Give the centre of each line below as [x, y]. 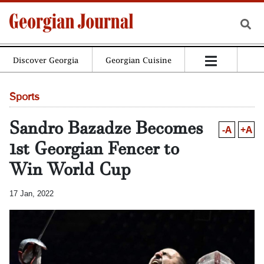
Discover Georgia [46, 60]
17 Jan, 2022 [32, 194]
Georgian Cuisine [138, 60]
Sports [24, 97]
